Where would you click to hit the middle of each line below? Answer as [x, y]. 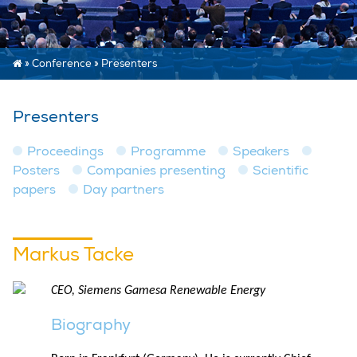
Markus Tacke [73, 254]
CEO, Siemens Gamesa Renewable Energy [158, 290]
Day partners [124, 189]
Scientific [280, 170]
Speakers [261, 151]
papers [34, 189]
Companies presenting [156, 170]
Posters [36, 170]
